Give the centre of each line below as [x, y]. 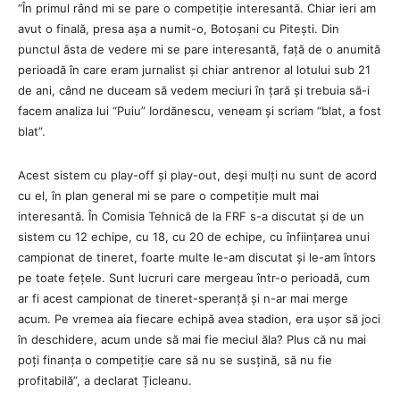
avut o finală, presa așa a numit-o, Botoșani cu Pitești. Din [179, 28]
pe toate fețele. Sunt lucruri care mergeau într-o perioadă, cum [194, 277]
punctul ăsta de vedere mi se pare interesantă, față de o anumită [199, 49]
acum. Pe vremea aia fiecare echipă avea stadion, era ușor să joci [199, 318]
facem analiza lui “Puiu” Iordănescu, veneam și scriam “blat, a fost [200, 110]
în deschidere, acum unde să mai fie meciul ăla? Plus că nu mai [192, 339]
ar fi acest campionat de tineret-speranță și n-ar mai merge [183, 298]
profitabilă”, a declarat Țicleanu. [105, 380]
